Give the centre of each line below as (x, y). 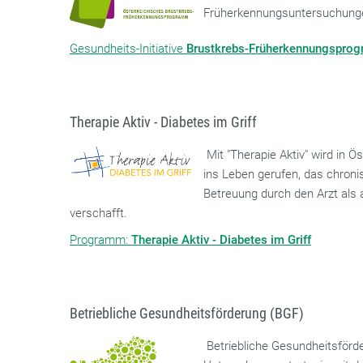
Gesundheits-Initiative (128, 49)
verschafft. (99, 214)
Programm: (101, 240)
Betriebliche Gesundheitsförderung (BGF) (187, 314)
